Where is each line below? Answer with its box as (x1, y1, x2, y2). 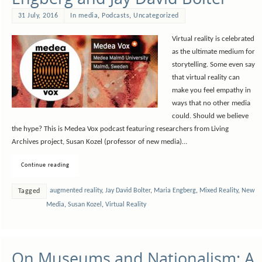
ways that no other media (171, 100, 250, 108)
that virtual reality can (171, 74, 240, 82)
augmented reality (49, 187, 102, 195)
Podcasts (102, 12, 130, 20)
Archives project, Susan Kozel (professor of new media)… (11, 139, 187, 146)
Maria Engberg (153, 187, 196, 195)
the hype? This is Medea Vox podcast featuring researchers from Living (11, 126, 229, 133)
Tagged (18, 188, 40, 195)
